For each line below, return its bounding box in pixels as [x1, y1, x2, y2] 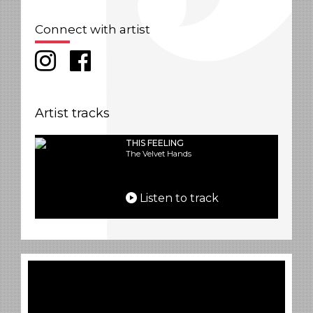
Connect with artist [35, 22, 150, 36]
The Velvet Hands [126, 149, 191, 159]
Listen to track [137, 191, 219, 205]
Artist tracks [35, 105, 110, 121]
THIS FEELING [126, 138, 184, 148]
